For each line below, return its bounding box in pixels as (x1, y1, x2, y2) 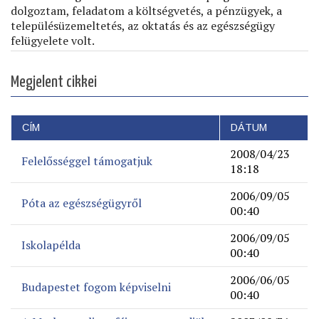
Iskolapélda (21, 237, 80, 253)
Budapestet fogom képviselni (21, 279, 171, 295)
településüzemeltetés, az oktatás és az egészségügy (11, 18, 275, 33)
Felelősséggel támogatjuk (21, 153, 152, 169)
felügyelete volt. (11, 33, 95, 48)
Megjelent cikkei (11, 74, 97, 90)
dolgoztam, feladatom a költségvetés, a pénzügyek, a (11, 3, 282, 19)
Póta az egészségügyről (21, 195, 142, 211)
